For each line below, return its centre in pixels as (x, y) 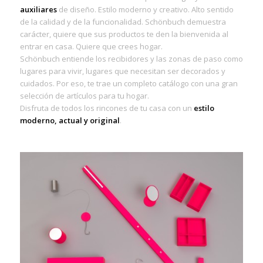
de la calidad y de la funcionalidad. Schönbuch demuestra (123, 21)
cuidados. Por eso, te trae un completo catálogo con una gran (129, 83)
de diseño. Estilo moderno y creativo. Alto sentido (145, 9)
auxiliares (38, 9)
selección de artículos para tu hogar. (84, 95)
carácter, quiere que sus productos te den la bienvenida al (124, 34)
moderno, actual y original (70, 120)
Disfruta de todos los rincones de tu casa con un (107, 108)
